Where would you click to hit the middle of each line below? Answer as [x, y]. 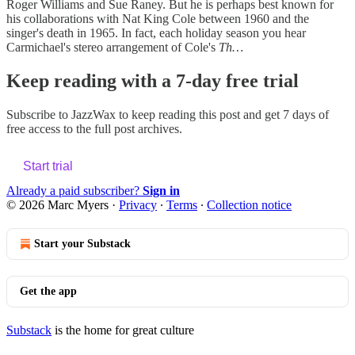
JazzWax [94, 114]
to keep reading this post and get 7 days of [222, 114]
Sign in [161, 190]
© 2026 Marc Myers [57, 204]
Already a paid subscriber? [74, 190]
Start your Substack [82, 243]
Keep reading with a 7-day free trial [153, 80]
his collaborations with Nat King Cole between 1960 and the [158, 18]
